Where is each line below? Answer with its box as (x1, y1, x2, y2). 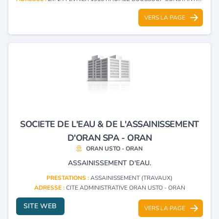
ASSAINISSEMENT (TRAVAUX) (90, 174, 173, 182)
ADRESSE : (34, 183, 66, 192)
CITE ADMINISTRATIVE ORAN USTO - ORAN (66, 183, 185, 192)
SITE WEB (23, 201, 57, 211)
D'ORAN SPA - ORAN (67, 131, 152, 144)
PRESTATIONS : (46, 174, 90, 182)
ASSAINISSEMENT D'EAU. (68, 158, 151, 168)
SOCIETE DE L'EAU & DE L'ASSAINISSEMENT (20, 118, 199, 130)
